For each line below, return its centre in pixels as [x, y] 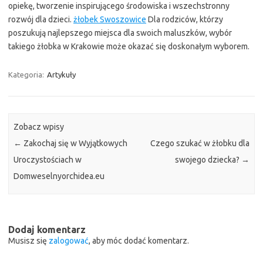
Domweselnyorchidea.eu [59, 176]
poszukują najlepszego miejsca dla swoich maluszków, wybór [120, 33]
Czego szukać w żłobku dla [200, 144]
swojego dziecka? [208, 160]
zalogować [69, 240]
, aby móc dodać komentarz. [139, 240]
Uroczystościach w [48, 160]
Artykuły [61, 75]
